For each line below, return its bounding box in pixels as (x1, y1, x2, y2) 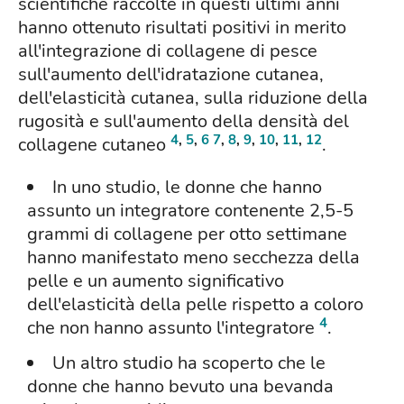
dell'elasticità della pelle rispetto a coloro (27, 292, 363, 317)
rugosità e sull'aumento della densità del (18, 109, 349, 134)
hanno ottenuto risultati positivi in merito (18, 15, 346, 41)
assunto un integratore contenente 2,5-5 (27, 198, 353, 224)
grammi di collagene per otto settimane (27, 222, 347, 247)
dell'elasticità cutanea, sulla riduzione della (18, 86, 368, 111)
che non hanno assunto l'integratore (27, 316, 319, 341)
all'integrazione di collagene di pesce (18, 39, 317, 64)
